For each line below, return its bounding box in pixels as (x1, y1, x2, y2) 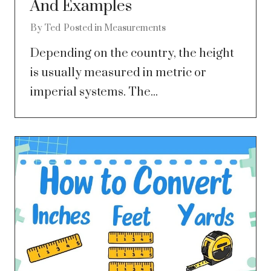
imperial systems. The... (30, 85, 158, 100)
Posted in (64, 22, 104, 34)
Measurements (104, 22, 166, 34)
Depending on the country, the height (30, 46, 234, 62)
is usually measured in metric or (30, 65, 206, 81)
